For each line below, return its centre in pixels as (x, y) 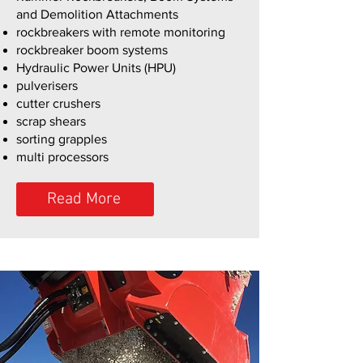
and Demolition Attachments (97, 14)
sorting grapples (62, 139)
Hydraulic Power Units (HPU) (96, 68)
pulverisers (47, 85)
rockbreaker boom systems (92, 50)
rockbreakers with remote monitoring (121, 32)
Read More (83, 199)
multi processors (62, 157)
